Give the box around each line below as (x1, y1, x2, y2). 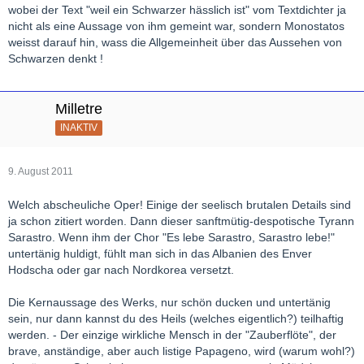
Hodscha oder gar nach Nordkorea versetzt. (8, 262, 234, 276)
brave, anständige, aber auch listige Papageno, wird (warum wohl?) (8, 344, 355, 357)
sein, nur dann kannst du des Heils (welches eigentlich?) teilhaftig (8, 311, 344, 325)
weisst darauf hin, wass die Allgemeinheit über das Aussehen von (8, 35, 342, 49)
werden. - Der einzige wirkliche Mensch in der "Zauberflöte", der (8, 327, 336, 341)
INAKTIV (60, 121, 97, 133)
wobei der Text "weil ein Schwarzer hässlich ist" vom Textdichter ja (8, 2, 346, 16)
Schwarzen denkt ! (8, 51, 103, 65)
